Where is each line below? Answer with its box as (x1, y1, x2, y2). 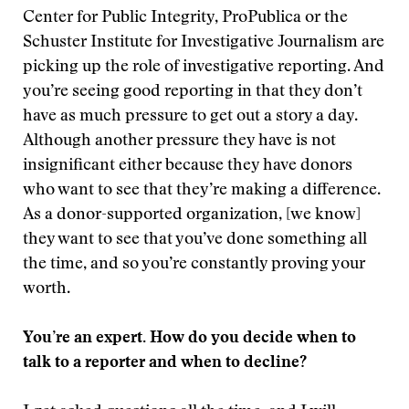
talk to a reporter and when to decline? (23, 355, 307, 372)
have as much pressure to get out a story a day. (23, 109, 358, 125)
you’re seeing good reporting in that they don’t (23, 84, 362, 100)
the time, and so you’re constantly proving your (23, 257, 365, 273)
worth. (23, 281, 70, 298)
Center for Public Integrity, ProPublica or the (23, 10, 348, 26)
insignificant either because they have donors (23, 158, 352, 174)
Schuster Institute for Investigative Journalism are (23, 35, 384, 51)
